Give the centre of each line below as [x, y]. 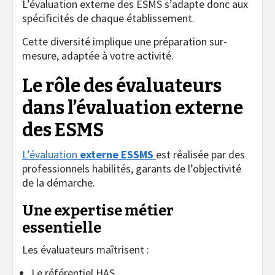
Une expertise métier [98, 210]
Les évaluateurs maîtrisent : [86, 249]
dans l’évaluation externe [133, 108]
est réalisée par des [200, 154]
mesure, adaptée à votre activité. [98, 55]
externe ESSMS [115, 154]
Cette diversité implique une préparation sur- [125, 41]
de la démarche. [59, 182]
